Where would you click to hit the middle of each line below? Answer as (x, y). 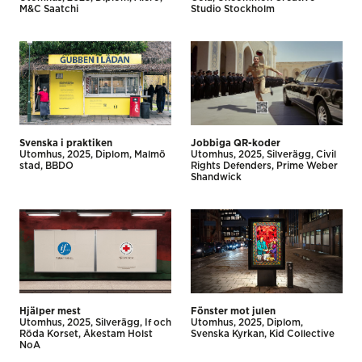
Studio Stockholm (233, 9)
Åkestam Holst (118, 334)
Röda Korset (49, 334)
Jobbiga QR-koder (236, 143)
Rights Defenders (231, 166)
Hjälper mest (50, 311)
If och (158, 322)
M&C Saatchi (49, 9)
